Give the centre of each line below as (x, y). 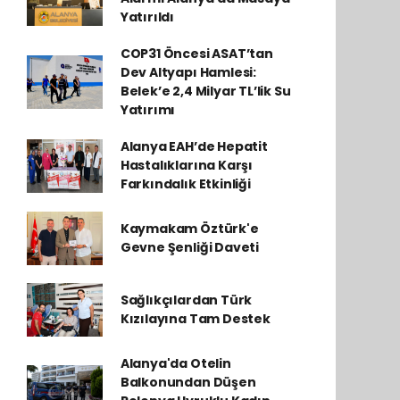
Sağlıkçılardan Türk (186, 300)
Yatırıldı (147, 17)
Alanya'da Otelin (175, 363)
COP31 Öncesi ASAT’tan (196, 54)
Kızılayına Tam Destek (195, 319)
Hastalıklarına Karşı (186, 165)
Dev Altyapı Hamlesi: (188, 72)
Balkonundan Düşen (188, 382)
